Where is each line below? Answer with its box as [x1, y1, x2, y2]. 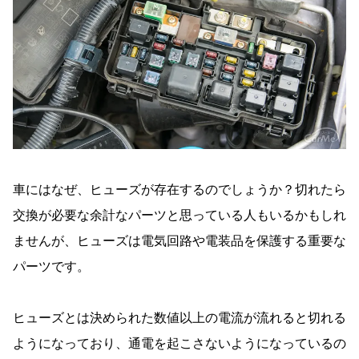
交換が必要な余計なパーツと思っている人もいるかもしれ [13, 208, 346, 223]
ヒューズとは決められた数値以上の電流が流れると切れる [13, 311, 346, 325]
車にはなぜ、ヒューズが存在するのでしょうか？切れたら [13, 183, 346, 197]
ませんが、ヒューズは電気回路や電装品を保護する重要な [13, 234, 346, 248]
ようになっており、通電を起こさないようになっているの [13, 337, 346, 351]
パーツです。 [13, 260, 90, 274]
